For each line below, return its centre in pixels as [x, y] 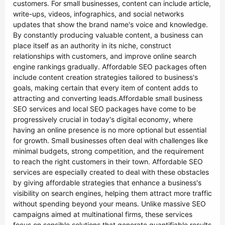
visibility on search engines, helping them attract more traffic [113, 193]
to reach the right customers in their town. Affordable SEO [108, 161]
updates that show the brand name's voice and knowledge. [110, 24]
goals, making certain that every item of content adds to [105, 88]
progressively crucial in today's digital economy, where [103, 119]
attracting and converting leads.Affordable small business [108, 98]
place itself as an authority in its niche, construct [92, 45]
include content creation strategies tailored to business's [105, 77]
